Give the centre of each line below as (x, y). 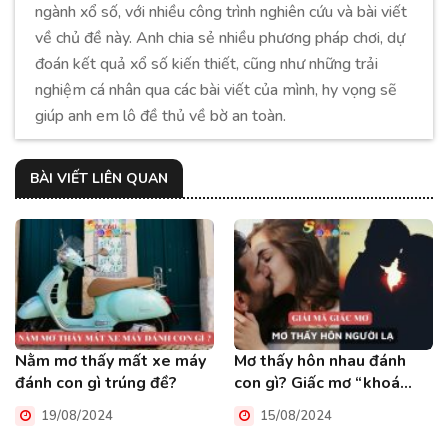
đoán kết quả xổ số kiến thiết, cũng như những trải (206, 64)
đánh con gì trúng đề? (96, 383)
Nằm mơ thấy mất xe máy (110, 361)
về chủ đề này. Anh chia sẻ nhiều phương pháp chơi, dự (220, 38)
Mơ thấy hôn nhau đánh (320, 361)
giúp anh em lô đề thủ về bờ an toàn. (160, 116)
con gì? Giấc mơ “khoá (317, 383)
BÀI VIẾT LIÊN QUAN (99, 178)
